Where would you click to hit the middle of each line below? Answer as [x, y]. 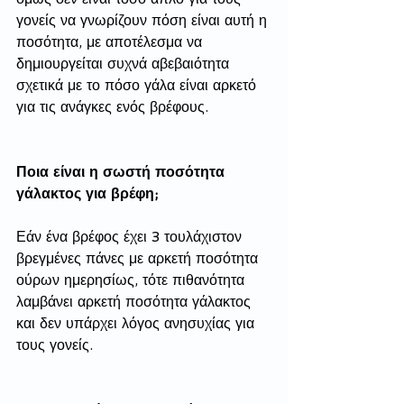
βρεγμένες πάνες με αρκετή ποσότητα [139, 258]
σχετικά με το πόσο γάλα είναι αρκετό [138, 85]
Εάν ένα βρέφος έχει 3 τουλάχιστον [131, 237]
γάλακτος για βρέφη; [87, 193]
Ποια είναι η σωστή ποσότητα [123, 172]
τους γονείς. [57, 345]
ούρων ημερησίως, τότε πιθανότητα [133, 280]
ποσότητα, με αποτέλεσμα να [111, 42]
